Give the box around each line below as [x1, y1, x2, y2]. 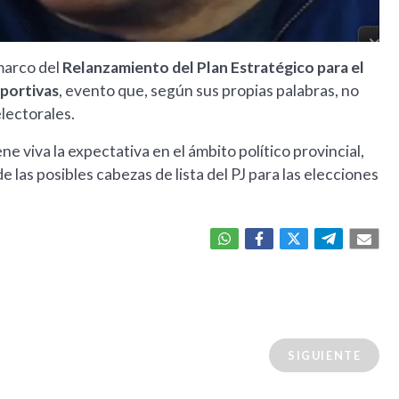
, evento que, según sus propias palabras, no [59, 81, 359, 101]
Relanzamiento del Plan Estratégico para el [62, 58, 364, 77]
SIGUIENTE [287, 348, 362, 363]
